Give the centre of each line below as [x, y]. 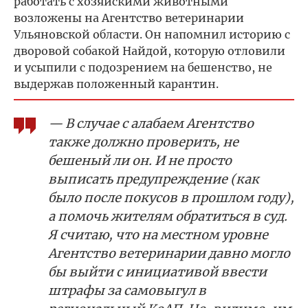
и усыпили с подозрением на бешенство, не [143, 67]
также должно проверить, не [143, 142]
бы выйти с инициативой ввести [157, 272]
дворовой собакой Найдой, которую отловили [150, 51]
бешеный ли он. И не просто [140, 160]
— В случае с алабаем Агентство [151, 123]
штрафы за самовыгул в [127, 290]
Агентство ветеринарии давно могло [169, 253]
